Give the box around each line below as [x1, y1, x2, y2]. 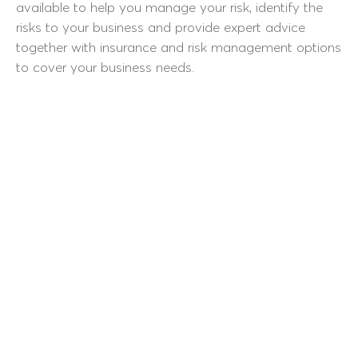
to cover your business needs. [16, 58, 194, 75]
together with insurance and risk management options [16, 38, 341, 55]
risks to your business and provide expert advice [16, 18, 305, 35]
